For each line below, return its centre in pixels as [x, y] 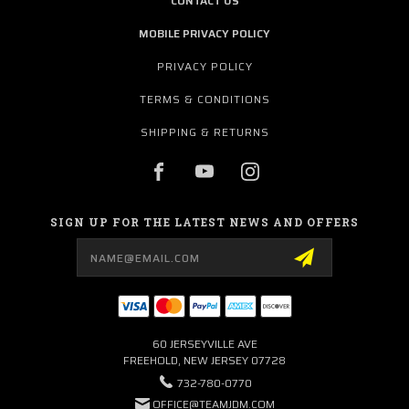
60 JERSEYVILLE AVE [204, 343]
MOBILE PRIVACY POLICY [204, 33]
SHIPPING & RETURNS [205, 131]
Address [45, 257]
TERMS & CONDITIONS [205, 99]
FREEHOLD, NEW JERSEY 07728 [204, 360]
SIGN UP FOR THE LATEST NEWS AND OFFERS [204, 221]
